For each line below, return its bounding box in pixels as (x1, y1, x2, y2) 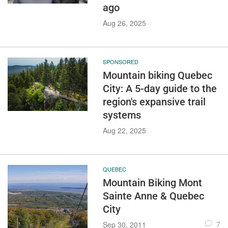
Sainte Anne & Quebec (102, 190, 204, 203)
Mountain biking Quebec (102, 69, 212, 82)
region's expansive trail (102, 96, 206, 108)
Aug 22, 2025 (102, 125, 146, 136)
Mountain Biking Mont (102, 177, 202, 189)
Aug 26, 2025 (102, 18, 146, 28)
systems (102, 109, 141, 122)
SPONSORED (102, 58, 138, 66)
